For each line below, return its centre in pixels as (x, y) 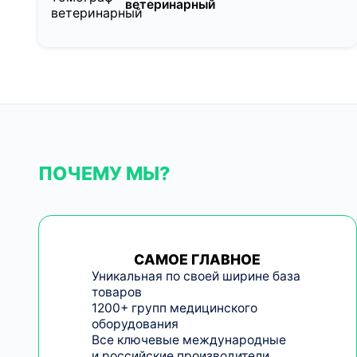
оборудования (135, 324)
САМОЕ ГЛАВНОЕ (198, 259)
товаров (116, 292)
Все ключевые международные (188, 339)
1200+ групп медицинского (174, 308)
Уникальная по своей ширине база (196, 276)
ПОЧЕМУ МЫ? (104, 173)
